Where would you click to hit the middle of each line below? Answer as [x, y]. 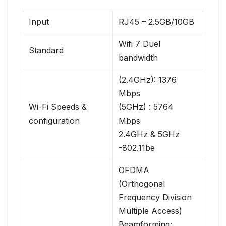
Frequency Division [155, 197]
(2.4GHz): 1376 [148, 80]
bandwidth [138, 58]
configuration [54, 121]
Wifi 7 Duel [140, 44]
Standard [46, 51]
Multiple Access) [151, 211]
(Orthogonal [142, 184]
